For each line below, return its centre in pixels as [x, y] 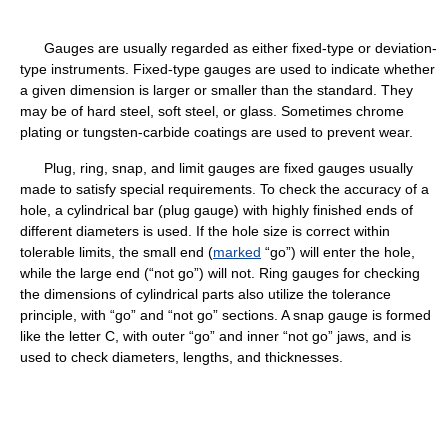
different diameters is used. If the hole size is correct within [205, 231]
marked [237, 252]
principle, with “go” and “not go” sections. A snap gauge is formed [225, 315]
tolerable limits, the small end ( [116, 252]
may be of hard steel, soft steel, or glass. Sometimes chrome [212, 111]
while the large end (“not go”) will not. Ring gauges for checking [220, 273]
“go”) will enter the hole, [338, 252]
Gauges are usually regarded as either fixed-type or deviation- [228, 48]
